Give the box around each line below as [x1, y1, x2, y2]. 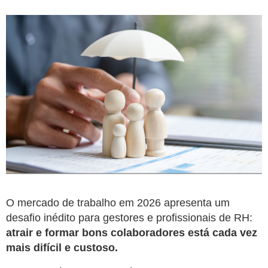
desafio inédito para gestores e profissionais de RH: [6, 211, 252, 224]
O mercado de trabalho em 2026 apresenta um [6, 196, 230, 209]
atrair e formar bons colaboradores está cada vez [6, 226, 257, 239]
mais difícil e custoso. [6, 241, 118, 254]
